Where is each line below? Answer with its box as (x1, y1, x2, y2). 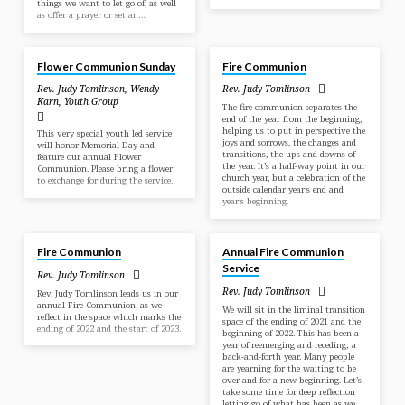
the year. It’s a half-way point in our (221, 159, 365, 172)
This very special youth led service (37, 127, 173, 140)
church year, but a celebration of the (221, 171, 365, 184)
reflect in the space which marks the (37, 310, 182, 323)
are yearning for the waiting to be (221, 362, 356, 374)
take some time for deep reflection (221, 385, 355, 398)
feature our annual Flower (37, 151, 142, 164)
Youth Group (64, 94, 119, 108)
